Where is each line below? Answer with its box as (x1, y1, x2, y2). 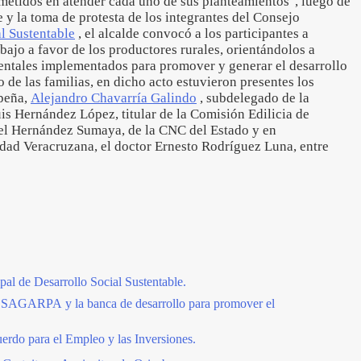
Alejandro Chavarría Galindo (31, 90, 197, 106)
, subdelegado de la (197, 90, 309, 106)
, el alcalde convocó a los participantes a (75, 26, 309, 41)
